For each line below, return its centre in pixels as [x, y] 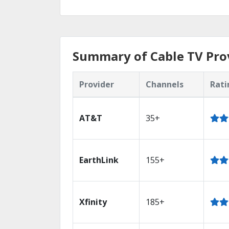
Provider [97, 84]
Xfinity [93, 202]
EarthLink [99, 160]
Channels [165, 84]
